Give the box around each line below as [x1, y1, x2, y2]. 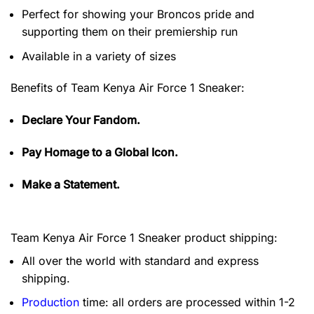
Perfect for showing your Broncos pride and [22, 6, 254, 21]
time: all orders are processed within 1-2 [79, 295, 295, 310]
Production [22, 295, 79, 310]
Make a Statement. [22, 177, 120, 191]
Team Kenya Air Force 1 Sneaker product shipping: [11, 230, 278, 245]
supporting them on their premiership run [22, 24, 238, 39]
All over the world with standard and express [22, 253, 259, 268]
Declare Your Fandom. [22, 113, 140, 128]
